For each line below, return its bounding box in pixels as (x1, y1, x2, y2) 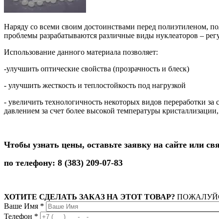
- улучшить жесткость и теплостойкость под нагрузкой (4, 81, 186, 89)
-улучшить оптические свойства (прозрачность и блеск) (4, 64, 189, 73)
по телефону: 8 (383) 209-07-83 (4, 157, 123, 168)
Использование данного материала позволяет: (4, 47, 158, 56)
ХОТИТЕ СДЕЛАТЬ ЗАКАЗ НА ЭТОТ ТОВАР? (4, 192, 175, 201)
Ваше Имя (4, 201, 40, 210)
